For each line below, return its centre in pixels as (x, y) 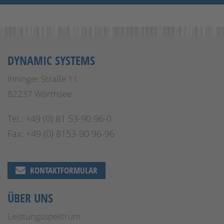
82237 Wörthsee (39, 94)
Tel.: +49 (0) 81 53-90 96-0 (59, 118)
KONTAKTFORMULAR (63, 170)
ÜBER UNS (30, 198)
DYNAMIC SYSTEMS (51, 60)
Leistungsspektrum (44, 216)
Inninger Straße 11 (43, 79)
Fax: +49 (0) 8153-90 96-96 (61, 133)
